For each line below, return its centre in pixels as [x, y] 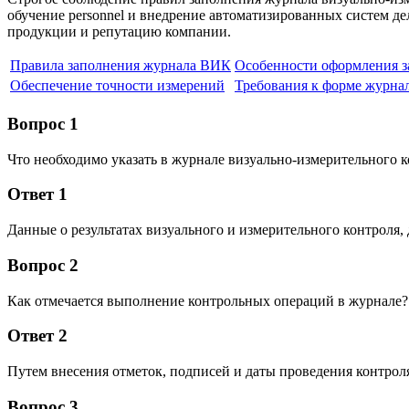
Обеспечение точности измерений [117, 86]
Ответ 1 [37, 194]
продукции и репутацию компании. [119, 32]
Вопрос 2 [43, 265]
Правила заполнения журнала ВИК [121, 66]
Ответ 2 [37, 336]
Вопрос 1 [43, 124]
